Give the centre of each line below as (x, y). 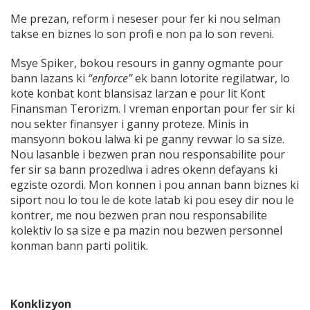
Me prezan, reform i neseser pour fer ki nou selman (145, 19)
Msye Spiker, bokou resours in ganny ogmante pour (147, 63)
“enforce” (111, 79)
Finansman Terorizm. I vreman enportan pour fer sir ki (153, 109)
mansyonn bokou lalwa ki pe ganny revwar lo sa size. (147, 139)
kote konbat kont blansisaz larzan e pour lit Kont (138, 94)
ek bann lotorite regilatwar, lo (212, 79)
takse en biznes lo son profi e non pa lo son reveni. (142, 34)
